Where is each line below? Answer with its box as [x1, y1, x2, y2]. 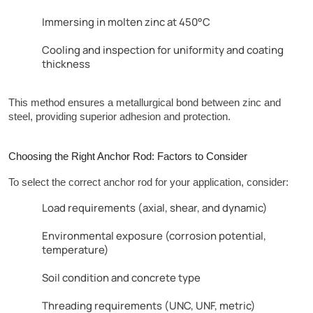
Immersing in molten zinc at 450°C [42, 14, 210, 29]
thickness [42, 56, 90, 71]
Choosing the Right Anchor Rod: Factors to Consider [8, 151, 247, 163]
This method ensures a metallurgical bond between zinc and [8, 97, 281, 109]
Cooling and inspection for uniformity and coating [42, 42, 284, 57]
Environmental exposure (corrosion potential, [42, 228, 266, 243]
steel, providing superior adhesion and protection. [8, 111, 231, 123]
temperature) [42, 242, 109, 257]
